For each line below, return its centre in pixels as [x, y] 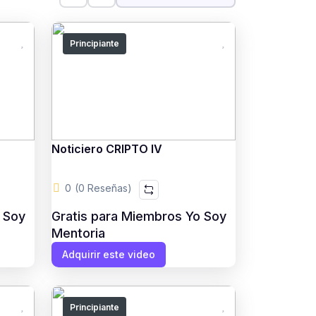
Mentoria [78, 233]
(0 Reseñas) [103, 188]
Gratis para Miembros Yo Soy [139, 216]
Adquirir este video [108, 254]
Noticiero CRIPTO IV [107, 149]
